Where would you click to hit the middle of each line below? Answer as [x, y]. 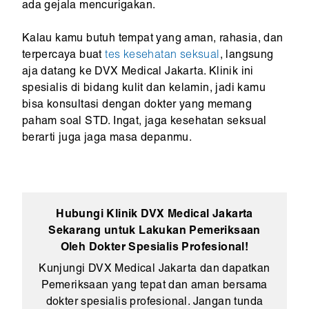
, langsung [247, 56]
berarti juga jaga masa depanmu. [107, 138]
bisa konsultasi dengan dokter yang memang [137, 105]
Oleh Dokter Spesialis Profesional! [154, 248]
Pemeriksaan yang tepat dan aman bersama [154, 286]
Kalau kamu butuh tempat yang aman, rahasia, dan [152, 39]
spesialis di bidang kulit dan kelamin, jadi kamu [143, 89]
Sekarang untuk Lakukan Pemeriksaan [154, 231]
